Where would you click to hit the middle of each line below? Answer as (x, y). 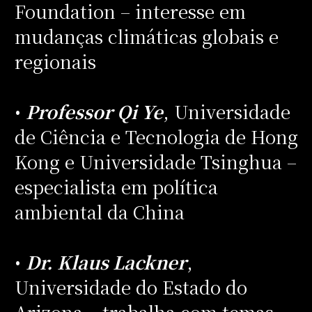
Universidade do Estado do (131, 287)
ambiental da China (102, 211)
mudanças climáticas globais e (146, 36)
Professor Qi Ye (94, 111)
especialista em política (116, 186)
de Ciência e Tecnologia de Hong (156, 136)
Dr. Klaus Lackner (106, 262)
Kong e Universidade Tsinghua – (155, 161)
